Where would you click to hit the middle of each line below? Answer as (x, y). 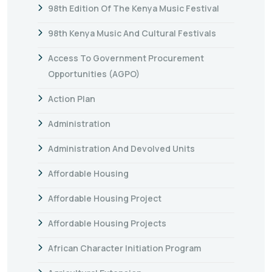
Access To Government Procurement (126, 58)
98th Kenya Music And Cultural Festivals (132, 33)
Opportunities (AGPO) (94, 73)
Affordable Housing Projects (107, 223)
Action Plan (72, 98)
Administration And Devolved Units (121, 148)
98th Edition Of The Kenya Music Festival (134, 8)
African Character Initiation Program (124, 248)
